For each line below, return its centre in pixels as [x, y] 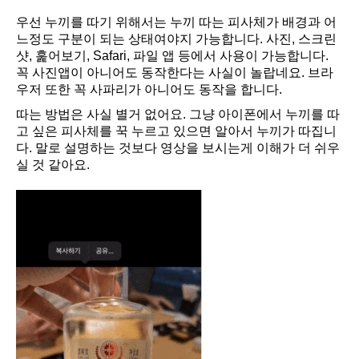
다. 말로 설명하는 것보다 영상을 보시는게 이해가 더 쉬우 [178, 148]
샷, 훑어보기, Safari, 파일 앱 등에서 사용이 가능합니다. [172, 56]
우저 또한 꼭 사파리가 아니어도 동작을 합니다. [149, 90]
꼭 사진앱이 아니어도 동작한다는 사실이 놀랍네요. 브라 [175, 73]
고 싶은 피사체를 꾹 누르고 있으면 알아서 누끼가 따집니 [176, 131]
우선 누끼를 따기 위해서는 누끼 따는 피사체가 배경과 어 [176, 22]
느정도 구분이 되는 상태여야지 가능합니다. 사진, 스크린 [176, 39]
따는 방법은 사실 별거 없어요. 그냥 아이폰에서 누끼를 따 [178, 115]
